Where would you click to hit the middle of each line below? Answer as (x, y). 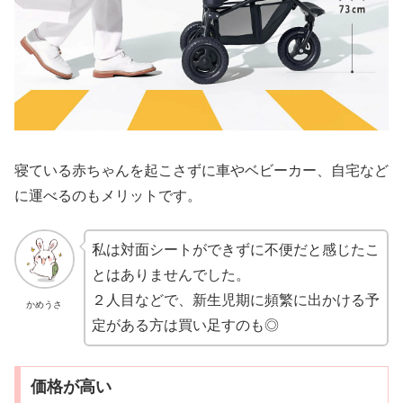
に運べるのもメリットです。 (108, 196)
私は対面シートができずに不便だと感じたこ (235, 249)
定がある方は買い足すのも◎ (185, 325)
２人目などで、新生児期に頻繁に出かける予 (235, 300)
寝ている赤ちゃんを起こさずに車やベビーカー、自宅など (201, 171)
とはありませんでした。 (170, 274)
